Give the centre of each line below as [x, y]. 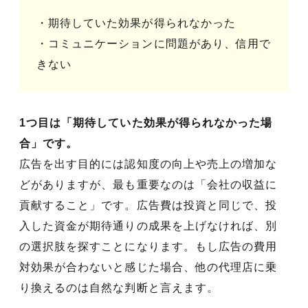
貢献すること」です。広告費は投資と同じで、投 [148, 205]
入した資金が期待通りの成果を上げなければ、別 [148, 225]
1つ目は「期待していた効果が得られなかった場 [146, 122]
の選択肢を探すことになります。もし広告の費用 [148, 246]
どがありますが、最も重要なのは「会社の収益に [148, 184]
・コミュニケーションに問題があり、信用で [154, 43]
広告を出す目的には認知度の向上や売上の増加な [148, 164]
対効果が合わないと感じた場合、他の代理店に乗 [148, 267]
